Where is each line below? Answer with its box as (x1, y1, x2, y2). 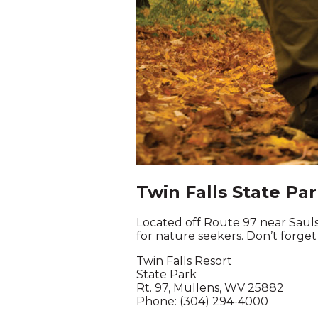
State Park (136, 268, 197, 282)
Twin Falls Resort (136, 254, 232, 268)
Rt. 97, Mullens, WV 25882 (136, 281, 284, 295)
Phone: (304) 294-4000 (136, 295, 268, 309)
